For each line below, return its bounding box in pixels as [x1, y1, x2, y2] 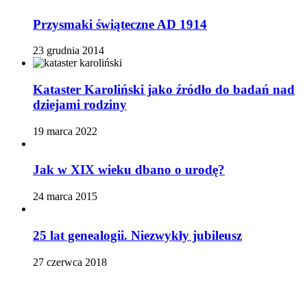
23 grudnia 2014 [33, 45, 104, 57]
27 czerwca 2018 [33, 256, 107, 268]
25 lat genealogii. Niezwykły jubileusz [33, 228, 242, 243]
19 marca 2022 [33, 125, 97, 137]
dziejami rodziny [33, 97, 127, 112]
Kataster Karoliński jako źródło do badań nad [33, 82, 295, 97]
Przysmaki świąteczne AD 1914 [33, 16, 207, 32]
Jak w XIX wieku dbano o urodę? [33, 162, 225, 177]
